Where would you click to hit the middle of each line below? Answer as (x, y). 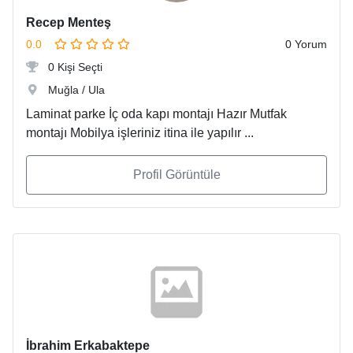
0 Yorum (306, 45)
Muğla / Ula (75, 90)
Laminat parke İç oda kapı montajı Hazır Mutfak (156, 114)
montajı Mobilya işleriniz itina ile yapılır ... (140, 133)
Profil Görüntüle (176, 175)
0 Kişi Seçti (74, 67)
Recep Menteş (69, 23)
